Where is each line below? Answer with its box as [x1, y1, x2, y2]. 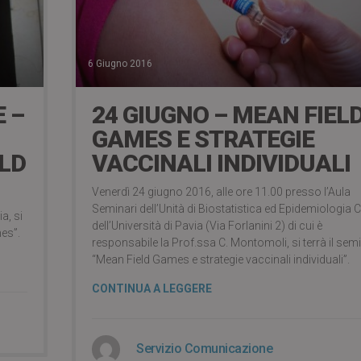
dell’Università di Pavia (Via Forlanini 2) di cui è [92, 219, 322, 233]
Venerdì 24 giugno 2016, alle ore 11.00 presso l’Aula [92, 185, 351, 199]
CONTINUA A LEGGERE [92, 282, 212, 296]
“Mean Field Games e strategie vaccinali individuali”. [92, 253, 350, 267]
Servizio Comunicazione [136, 341, 272, 357]
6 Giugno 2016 [88, 58, 152, 70]
